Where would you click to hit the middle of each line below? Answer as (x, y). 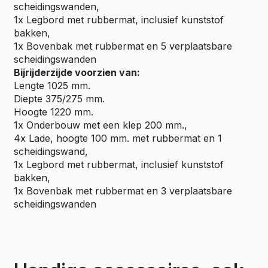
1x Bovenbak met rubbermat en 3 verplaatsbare (123, 191)
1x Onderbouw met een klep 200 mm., (100, 125)
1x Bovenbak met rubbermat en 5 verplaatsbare (123, 46)
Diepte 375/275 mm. (59, 99)
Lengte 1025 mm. (52, 86)
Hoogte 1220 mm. (54, 112)
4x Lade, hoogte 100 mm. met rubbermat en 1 (118, 138)
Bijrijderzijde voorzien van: (77, 72)
